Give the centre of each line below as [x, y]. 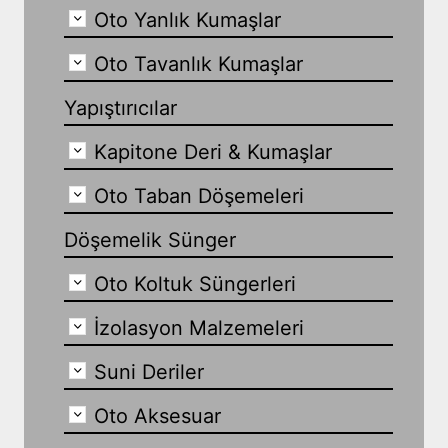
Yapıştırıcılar [120, 107]
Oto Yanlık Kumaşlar [187, 19]
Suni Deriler [148, 371]
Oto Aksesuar [157, 415]
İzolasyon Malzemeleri [198, 327]
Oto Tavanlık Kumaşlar [198, 63]
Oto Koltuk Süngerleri [194, 283]
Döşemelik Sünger [149, 239]
